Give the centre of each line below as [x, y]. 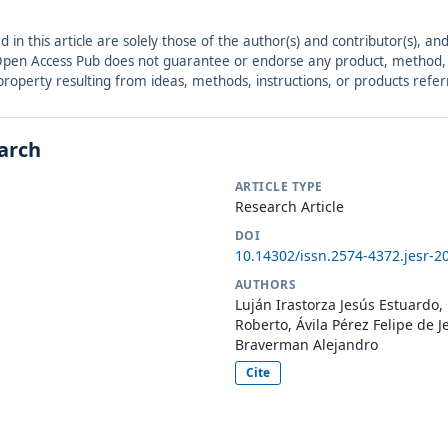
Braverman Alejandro [306, 345]
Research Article [289, 207]
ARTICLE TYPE [279, 187]
